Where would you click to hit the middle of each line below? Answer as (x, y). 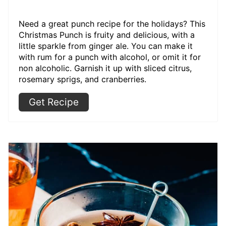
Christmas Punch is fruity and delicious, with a (107, 35)
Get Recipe (54, 102)
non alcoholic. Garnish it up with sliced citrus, (105, 68)
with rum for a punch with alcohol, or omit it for (110, 57)
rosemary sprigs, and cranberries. (82, 79)
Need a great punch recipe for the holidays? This (112, 23)
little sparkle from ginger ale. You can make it (106, 46)
